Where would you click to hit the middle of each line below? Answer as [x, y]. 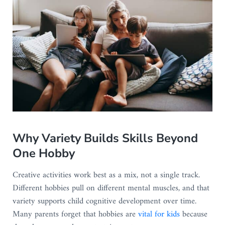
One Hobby [43, 153]
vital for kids [159, 215]
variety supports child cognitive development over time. [104, 202]
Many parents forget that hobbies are [75, 215]
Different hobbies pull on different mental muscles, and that [111, 189]
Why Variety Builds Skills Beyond [105, 138]
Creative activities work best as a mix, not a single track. [106, 176]
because [193, 215]
